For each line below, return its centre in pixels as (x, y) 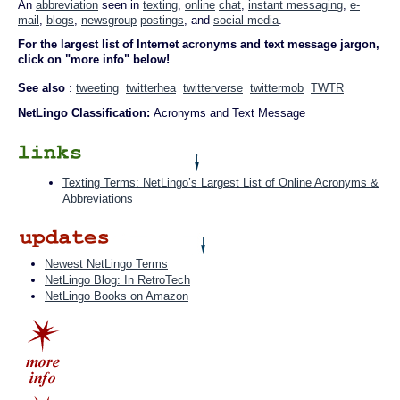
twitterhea (151, 88)
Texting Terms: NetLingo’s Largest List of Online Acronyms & (221, 183)
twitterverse (213, 88)
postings (162, 20)
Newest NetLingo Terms (106, 264)
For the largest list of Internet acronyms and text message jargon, (199, 44)
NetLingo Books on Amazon (117, 296)
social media (246, 20)
